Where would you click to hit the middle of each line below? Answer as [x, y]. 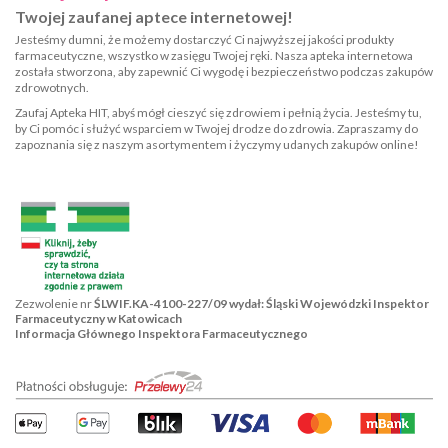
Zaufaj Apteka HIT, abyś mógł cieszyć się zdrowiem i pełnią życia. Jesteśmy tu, [218, 113]
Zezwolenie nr [54, 304]
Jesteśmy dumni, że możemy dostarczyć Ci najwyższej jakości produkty [204, 39]
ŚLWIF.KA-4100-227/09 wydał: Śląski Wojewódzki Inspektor [261, 304]
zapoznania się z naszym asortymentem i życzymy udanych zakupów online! [217, 145]
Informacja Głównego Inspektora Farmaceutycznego [161, 334]
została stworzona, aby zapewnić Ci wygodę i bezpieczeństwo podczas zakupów [224, 71]
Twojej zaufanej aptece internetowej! [154, 16]
